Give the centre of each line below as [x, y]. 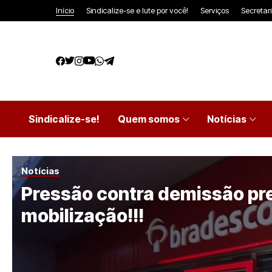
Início [65, 10]
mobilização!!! [83, 216]
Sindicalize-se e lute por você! [137, 10]
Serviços [215, 10]
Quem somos [149, 119]
